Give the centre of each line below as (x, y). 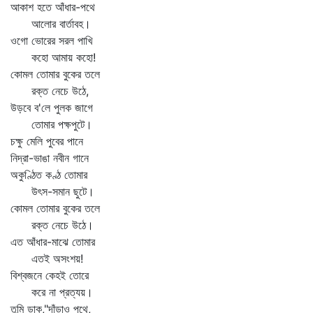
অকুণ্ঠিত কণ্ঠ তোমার (49, 175)
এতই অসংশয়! (47, 259)
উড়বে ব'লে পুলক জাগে (52, 108)
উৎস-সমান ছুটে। (52, 191)
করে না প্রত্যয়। (52, 292)
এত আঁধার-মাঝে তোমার (53, 242)
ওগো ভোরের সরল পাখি (51, 41)
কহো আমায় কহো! (53, 57)
